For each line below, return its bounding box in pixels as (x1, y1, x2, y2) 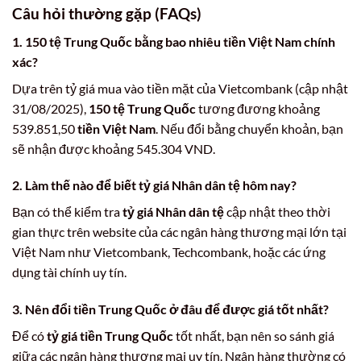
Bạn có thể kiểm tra (12, 204, 122, 220)
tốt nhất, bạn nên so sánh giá (173, 328, 334, 344)
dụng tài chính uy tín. (12, 264, 127, 280)
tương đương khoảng (196, 100, 320, 116)
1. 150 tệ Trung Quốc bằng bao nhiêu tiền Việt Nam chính (12, 33, 335, 49)
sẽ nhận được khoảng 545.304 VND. (12, 140, 215, 156)
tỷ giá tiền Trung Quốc (47, 328, 173, 344)
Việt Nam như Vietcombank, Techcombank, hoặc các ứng (12, 244, 326, 260)
